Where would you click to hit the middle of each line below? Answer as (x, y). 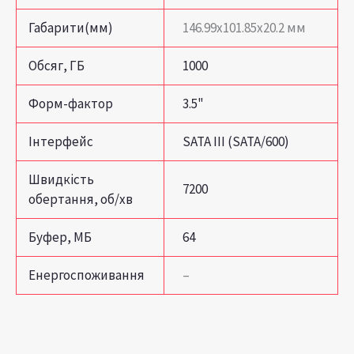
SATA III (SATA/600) (235, 141)
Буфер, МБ (60, 237)
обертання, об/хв (81, 199)
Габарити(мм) (71, 27)
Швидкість (62, 179)
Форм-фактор (71, 103)
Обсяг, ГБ (57, 65)
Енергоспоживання (87, 275)
